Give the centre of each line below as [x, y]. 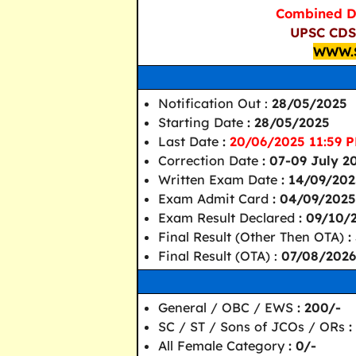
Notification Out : [215, 103]
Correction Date [208, 160]
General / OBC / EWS [228, 307]
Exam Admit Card [213, 198]
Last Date [190, 141]
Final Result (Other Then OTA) [253, 236]
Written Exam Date [220, 179]
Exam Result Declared [228, 217]
